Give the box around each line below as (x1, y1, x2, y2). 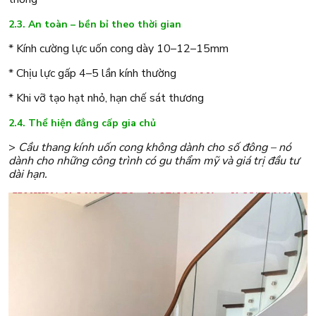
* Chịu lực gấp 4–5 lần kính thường (8, 65, 176, 81)
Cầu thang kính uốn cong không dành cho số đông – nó (18, 139, 291, 155)
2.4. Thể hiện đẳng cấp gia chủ (8, 116, 156, 130)
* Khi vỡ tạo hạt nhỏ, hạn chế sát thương (8, 90, 204, 106)
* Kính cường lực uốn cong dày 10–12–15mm (8, 40, 229, 56)
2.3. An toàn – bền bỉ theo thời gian (8, 17, 181, 31)
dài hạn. (8, 166, 47, 182)
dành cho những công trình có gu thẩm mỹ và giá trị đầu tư (8, 152, 299, 169)
